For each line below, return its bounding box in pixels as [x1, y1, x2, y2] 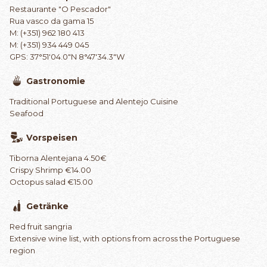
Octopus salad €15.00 [10, 176, 93, 187]
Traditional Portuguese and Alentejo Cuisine [10, 96, 178, 106]
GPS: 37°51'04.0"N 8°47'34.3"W [10, 51, 125, 61]
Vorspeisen [26, 132, 77, 143]
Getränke [26, 200, 69, 212]
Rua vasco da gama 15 [10, 15, 94, 26]
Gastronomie [26, 75, 85, 86]
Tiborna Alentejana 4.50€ [10, 153, 107, 163]
